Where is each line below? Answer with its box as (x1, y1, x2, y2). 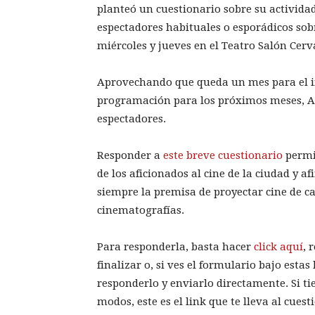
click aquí (254, 240, 303, 253)
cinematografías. (97, 203, 184, 217)
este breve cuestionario (163, 148, 283, 162)
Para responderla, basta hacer (97, 240, 254, 253)
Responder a (97, 148, 163, 162)
